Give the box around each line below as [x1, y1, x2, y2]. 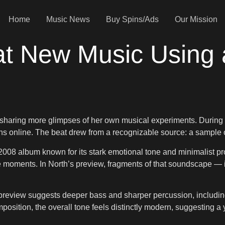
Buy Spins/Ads [105, 15, 159, 24]
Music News [46, 15, 90, 24]
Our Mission [174, 15, 217, 24]
